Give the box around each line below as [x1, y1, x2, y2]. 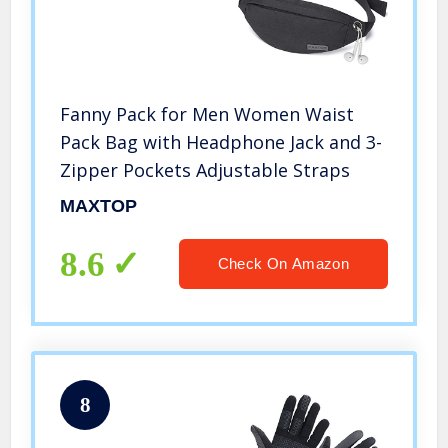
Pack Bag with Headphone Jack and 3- [60, 130, 383, 155]
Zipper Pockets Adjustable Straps [60, 158, 351, 183]
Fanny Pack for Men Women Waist [60, 102, 355, 127]
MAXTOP [60, 196, 138, 217]
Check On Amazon [217, 255, 349, 273]
